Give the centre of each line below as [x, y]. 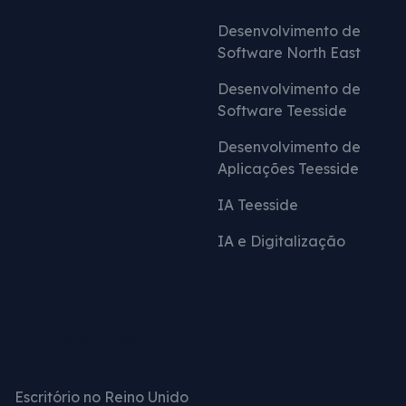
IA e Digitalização [281, 241]
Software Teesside [282, 110]
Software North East [289, 52]
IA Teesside [258, 204]
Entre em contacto [113, 338]
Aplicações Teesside [288, 168]
